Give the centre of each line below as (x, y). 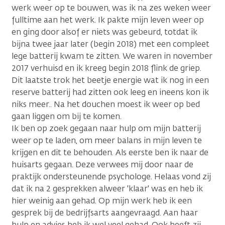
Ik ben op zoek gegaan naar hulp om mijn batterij (106, 128)
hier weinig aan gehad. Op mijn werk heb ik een (102, 201)
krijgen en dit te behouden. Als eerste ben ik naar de (110, 152)
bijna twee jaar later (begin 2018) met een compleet (110, 44)
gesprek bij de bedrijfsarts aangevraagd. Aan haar (105, 213)
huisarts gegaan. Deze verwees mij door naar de (102, 164)
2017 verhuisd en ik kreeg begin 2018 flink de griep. (106, 68)
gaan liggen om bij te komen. (67, 116)
